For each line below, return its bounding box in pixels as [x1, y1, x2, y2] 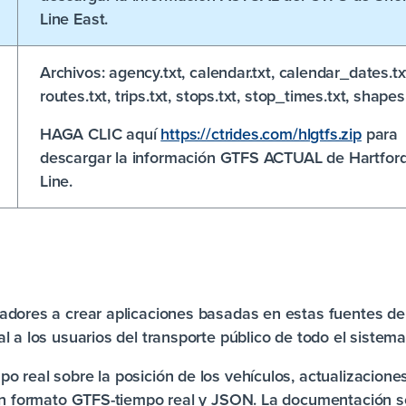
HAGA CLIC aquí [40, 122, 161, 145]
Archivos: [40, 61, 105, 83]
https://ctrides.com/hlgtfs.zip [160, 122, 362, 145]
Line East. [40, 7, 109, 30]
